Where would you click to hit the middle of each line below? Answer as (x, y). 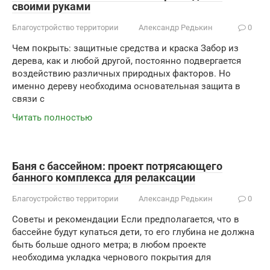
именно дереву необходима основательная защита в (126, 86)
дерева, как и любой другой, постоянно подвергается (127, 61)
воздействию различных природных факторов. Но (121, 74)
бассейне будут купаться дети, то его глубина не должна (133, 232)
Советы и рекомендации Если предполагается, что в (126, 219)
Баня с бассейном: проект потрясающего (117, 166)
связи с (28, 99)
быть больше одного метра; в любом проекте (109, 245)
